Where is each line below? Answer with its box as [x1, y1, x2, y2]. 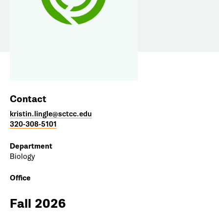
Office [10, 174, 31, 183]
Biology [10, 152, 35, 161]
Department [10, 142, 52, 152]
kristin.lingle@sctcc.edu [10, 109, 92, 119]
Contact [10, 93, 46, 106]
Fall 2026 [10, 196, 66, 212]
